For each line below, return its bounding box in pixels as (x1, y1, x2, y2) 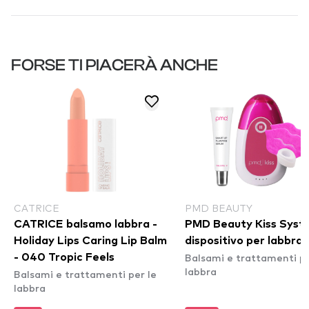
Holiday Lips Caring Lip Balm (14, 235, 167, 246)
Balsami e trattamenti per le (14, 268, 157, 280)
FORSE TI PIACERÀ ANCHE (11, 56, 218, 74)
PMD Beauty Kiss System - (185, 219, 255, 230)
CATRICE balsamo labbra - (14, 219, 157, 230)
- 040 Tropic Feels (14, 252, 114, 263)
